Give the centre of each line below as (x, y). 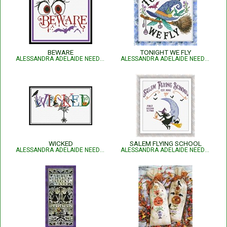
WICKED (61, 143)
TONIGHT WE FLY (165, 52)
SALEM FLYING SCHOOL (165, 143)
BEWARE (61, 52)
